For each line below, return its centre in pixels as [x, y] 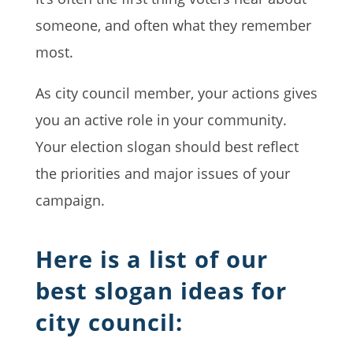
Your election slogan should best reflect [167, 146]
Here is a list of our [151, 258]
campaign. [70, 200]
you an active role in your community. [161, 119]
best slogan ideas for [161, 290]
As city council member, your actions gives [176, 93]
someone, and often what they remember [173, 25]
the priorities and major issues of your [162, 173]
